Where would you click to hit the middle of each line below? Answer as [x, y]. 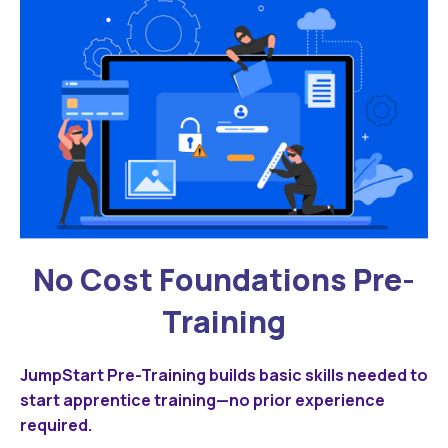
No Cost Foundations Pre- [224, 280]
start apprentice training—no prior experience [202, 400]
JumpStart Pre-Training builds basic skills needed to [224, 375]
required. [56, 425]
